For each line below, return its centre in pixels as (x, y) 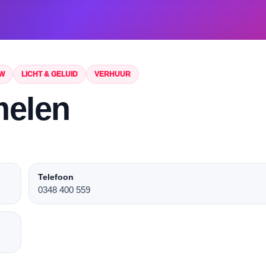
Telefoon (56, 177)
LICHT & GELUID (50, 74)
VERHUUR (113, 74)
